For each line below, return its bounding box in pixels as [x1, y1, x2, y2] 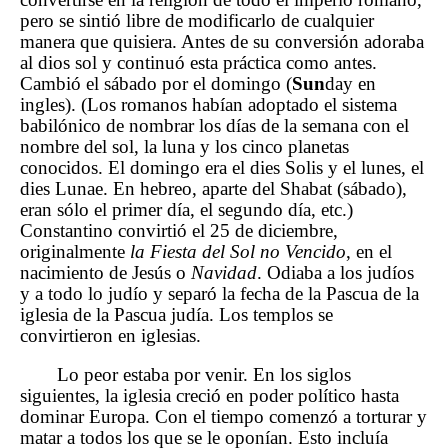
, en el [346, 240, 392, 262]
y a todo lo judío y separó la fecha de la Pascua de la [20, 282, 419, 304]
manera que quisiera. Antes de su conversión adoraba [20, 30, 424, 52]
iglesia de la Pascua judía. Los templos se [20, 303, 333, 325]
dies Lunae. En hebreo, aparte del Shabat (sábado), [20, 177, 407, 199]
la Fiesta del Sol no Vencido [130, 240, 346, 262]
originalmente [20, 240, 130, 262]
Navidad [191, 261, 257, 283]
